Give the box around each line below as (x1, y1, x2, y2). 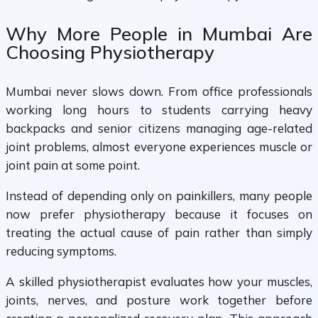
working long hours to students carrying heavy (6, 102, 312, 118)
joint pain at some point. (6, 158, 140, 173)
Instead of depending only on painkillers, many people (6, 188, 312, 204)
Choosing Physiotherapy (6, 40, 214, 64)
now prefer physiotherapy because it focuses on (6, 207, 312, 222)
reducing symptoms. (6, 243, 116, 259)
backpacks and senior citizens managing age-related (6, 121, 312, 136)
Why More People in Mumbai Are (6, 21, 312, 45)
